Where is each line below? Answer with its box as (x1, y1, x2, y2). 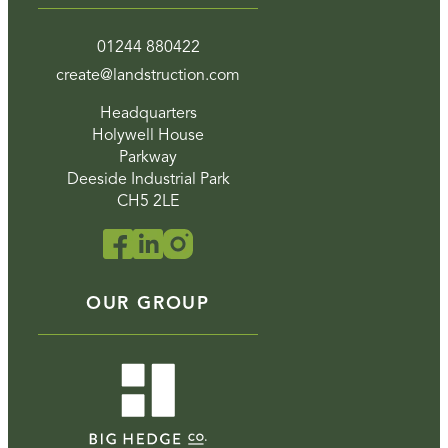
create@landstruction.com (56, 67, 240, 84)
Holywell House (92, 127, 204, 144)
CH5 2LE (117, 193, 179, 210)
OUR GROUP (85, 294, 211, 313)
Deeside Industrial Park (66, 171, 230, 188)
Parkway (119, 149, 177, 166)
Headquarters (99, 105, 197, 122)
